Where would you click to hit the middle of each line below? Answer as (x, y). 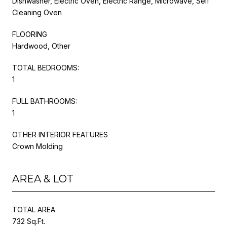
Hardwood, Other (41, 46)
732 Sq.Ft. (29, 221)
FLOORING (30, 34)
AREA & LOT (43, 179)
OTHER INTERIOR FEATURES (60, 134)
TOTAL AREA (34, 209)
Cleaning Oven (37, 12)
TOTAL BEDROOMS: (46, 67)
